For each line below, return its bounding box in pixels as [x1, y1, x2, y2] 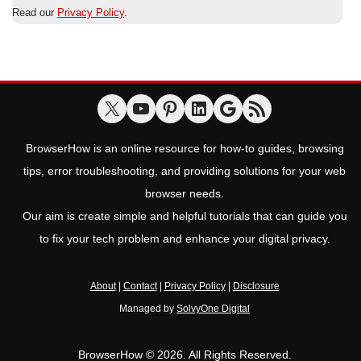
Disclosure [232, 280, 280, 293]
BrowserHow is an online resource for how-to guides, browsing [25, 143, 344, 156]
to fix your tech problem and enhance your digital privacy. [39, 233, 330, 246]
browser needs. [145, 188, 224, 201]
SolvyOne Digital [176, 303, 250, 315]
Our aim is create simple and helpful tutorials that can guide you [22, 210, 347, 223]
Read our [12, 6, 57, 19]
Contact [122, 280, 157, 293]
